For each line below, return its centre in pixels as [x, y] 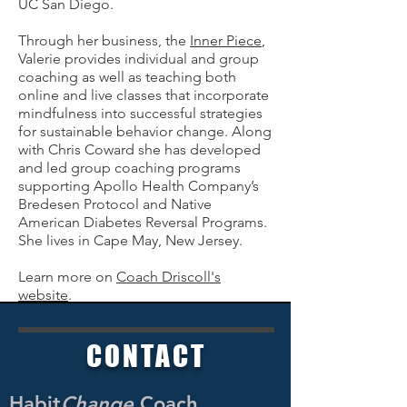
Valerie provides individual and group [139, 59]
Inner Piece [226, 40]
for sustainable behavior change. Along [145, 131]
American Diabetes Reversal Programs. [143, 222]
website [43, 295]
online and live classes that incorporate [144, 95]
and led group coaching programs [129, 168]
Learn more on [67, 277]
